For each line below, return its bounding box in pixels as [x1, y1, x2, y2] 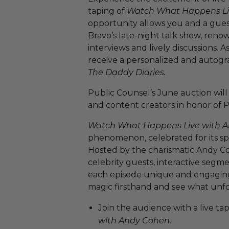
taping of [88, 6, 127, 16]
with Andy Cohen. [98, 216, 171, 225]
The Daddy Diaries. [88, 67, 166, 77]
